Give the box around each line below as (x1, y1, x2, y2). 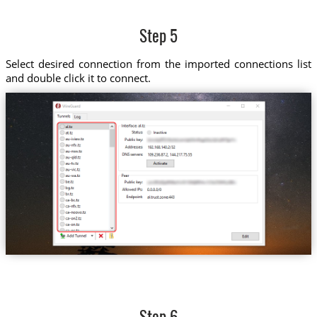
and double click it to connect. (5, 70, 151, 85)
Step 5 (139, 30, 178, 47)
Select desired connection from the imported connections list (5, 56, 312, 71)
